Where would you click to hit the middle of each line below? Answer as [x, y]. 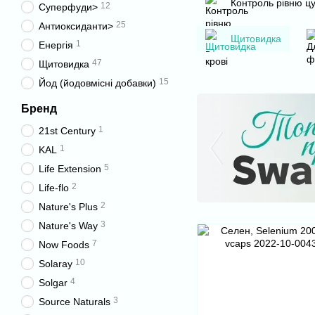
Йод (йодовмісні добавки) [97, 83]
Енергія [56, 45]
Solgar [53, 283]
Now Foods [64, 245]
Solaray [56, 264]
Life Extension [70, 169]
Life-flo [54, 188]
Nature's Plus [68, 207]
